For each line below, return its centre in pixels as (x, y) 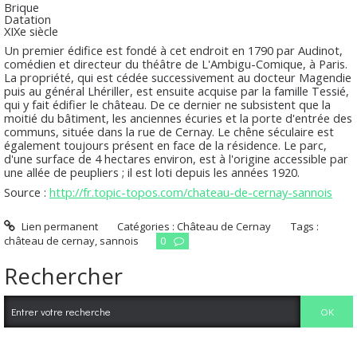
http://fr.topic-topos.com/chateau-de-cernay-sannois (191, 192)
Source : (27, 192)
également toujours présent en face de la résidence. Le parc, (165, 145)
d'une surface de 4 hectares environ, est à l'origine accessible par (176, 158)
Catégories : (147, 227)
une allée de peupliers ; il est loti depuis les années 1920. (152, 172)
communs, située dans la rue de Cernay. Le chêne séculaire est (169, 131)
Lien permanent (58, 227)
